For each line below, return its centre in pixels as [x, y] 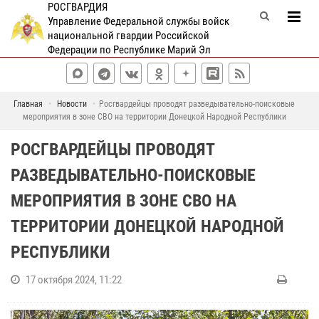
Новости [72, 104]
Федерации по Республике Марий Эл [129, 50]
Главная [28, 104]
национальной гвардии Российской [128, 36]
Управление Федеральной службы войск [138, 21]
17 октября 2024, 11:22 [74, 280]
